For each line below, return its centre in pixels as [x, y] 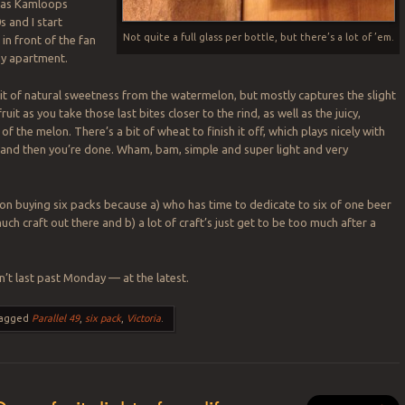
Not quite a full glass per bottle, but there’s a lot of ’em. [258, 38]
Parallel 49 [56, 319]
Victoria [144, 319]
